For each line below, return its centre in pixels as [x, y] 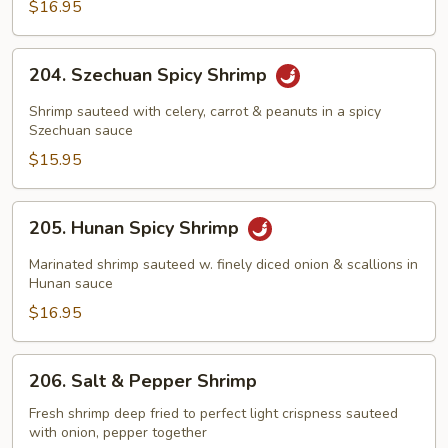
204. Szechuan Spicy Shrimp [150, 75]
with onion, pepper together [118, 432]
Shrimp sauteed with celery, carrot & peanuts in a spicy [205, 111]
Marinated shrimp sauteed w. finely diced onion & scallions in [223, 264]
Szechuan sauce [81, 130]
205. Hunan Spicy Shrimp [136, 228]
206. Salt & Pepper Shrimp [143, 381]
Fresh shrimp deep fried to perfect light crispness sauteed [213, 413]
